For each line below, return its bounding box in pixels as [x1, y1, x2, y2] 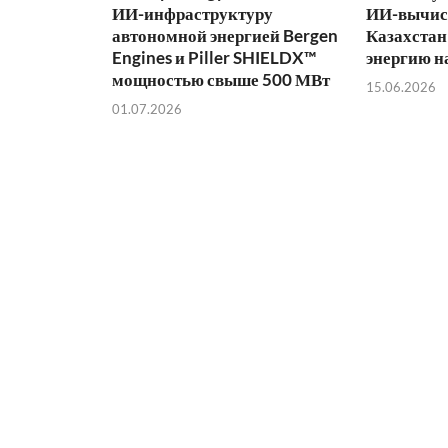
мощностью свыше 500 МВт [112, 69, 330, 91]
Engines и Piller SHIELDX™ [112, 47, 316, 69]
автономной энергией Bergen [112, 25, 338, 47]
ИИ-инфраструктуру [112, 3, 273, 25]
